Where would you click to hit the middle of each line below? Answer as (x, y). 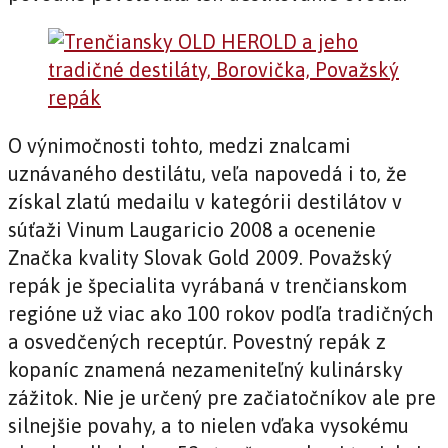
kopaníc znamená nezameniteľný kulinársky (205, 370)
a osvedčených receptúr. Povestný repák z (197, 342)
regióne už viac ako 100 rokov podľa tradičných (221, 314)
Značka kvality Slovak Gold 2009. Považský (200, 258)
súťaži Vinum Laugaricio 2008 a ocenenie (192, 230)
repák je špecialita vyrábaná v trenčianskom (207, 286)
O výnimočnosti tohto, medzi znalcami (179, 146)
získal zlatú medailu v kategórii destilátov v (205, 202)
